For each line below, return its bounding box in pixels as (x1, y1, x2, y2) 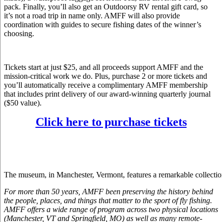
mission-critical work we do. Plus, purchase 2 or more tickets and (4, 71, 207, 80)
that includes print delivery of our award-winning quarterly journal (4, 89, 211, 98)
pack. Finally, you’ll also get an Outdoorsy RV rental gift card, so (4, 2, 208, 11)
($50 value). (4, 98, 42, 107)
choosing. (4, 29, 34, 38)
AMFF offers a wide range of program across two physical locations (4, 205, 218, 214)
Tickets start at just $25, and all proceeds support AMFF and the (4, 62, 203, 71)
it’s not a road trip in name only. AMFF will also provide (4, 11, 180, 20)
